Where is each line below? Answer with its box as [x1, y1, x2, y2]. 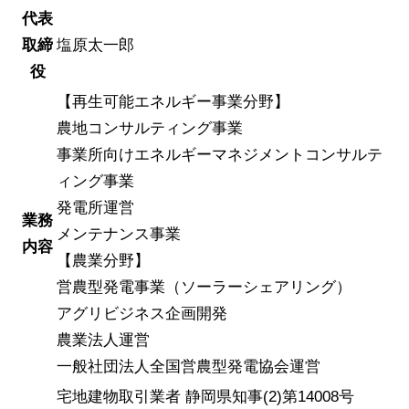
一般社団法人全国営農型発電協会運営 [57, 358, 320, 376]
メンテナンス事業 [57, 225, 181, 244]
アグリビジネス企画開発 [57, 305, 227, 323]
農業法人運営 [57, 331, 150, 350]
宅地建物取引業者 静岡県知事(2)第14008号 [57, 388, 354, 406]
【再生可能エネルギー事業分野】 [57, 93, 289, 111]
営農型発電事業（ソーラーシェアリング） [57, 278, 351, 297]
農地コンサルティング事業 [57, 120, 243, 138]
